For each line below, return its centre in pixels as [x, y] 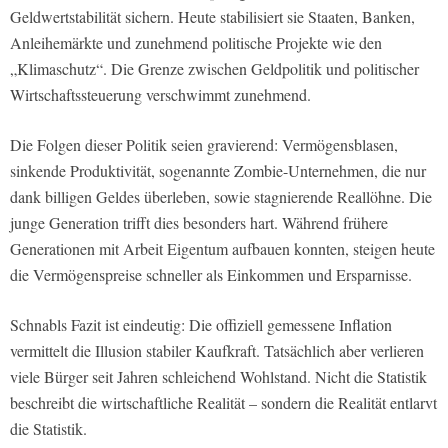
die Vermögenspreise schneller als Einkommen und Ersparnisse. [211, 275]
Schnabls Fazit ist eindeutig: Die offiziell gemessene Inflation [201, 325]
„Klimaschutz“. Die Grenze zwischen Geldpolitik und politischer [214, 69]
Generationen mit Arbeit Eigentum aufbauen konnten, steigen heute [222, 249]
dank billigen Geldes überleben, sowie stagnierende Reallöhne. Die [221, 197]
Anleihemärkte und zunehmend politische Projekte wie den [196, 43]
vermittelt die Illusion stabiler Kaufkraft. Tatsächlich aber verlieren [217, 351]
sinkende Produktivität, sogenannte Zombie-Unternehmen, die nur [218, 171]
